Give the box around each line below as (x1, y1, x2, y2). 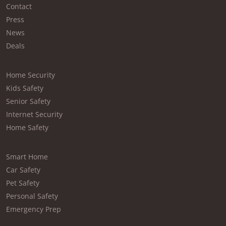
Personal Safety (6, 191, 58, 201)
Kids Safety (6, 83, 43, 93)
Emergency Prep (6, 204, 61, 214)
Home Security (6, 70, 55, 80)
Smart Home (6, 152, 48, 162)
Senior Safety (6, 96, 50, 106)
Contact (6, 2, 32, 12)
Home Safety (6, 123, 48, 133)
